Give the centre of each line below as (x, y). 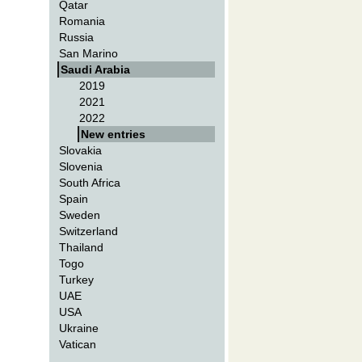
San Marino (89, 53)
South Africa (90, 183)
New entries (114, 134)
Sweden (80, 215)
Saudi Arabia (96, 69)
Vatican (78, 344)
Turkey (77, 280)
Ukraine (79, 328)
